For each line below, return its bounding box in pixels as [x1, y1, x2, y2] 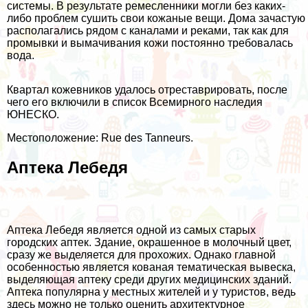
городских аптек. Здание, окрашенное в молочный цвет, [7, 236, 291, 248]
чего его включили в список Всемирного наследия [7, 96, 263, 108]
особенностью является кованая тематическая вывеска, [7, 261, 296, 273]
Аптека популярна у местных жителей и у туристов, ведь [7, 285, 296, 298]
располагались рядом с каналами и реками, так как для [7, 24, 289, 36]
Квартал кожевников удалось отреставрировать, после [7, 83, 287, 96]
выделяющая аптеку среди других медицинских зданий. [7, 273, 291, 285]
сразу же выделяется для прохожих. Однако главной [7, 248, 276, 261]
